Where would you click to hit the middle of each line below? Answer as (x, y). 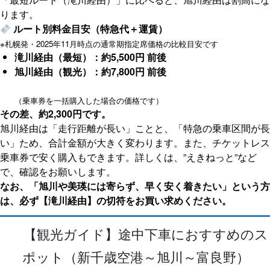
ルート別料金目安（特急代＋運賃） (89, 29)
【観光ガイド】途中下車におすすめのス (146, 233)
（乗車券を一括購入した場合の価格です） (89, 101)
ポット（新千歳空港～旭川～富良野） (136, 256)
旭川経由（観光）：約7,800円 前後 (90, 72)
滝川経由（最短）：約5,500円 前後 (90, 57)
